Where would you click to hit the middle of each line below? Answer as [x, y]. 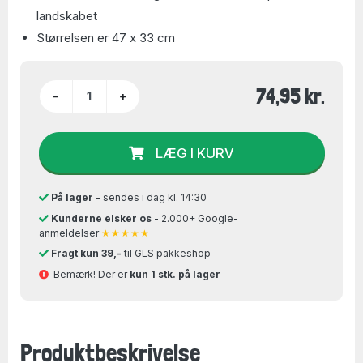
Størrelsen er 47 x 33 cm [106, 38]
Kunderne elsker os [101, 218]
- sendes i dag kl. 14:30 [149, 197]
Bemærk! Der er [89, 274]
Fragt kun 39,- [86, 253]
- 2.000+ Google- [194, 218]
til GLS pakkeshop [166, 253]
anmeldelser [70, 233]
